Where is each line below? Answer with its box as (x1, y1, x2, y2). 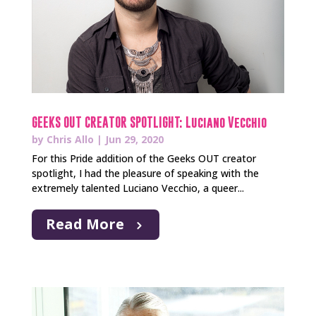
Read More (45, 214, 124, 233)
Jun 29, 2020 (104, 132, 164, 146)
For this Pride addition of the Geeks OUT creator (31, 151, 256, 165)
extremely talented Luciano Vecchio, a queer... (31, 181, 244, 195)
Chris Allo (46, 132, 94, 146)
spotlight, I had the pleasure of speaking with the (31, 166, 259, 180)
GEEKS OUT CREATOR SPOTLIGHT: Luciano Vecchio (31, 114, 267, 130)
